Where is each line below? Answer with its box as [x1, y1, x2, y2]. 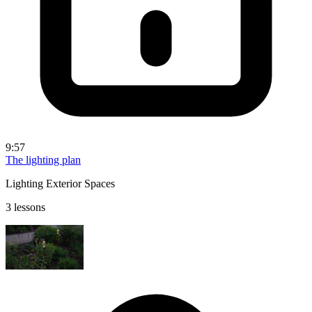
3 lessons [6, 201, 45, 213]
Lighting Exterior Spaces [6, 177, 115, 189]
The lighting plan [6, 153, 81, 166]
